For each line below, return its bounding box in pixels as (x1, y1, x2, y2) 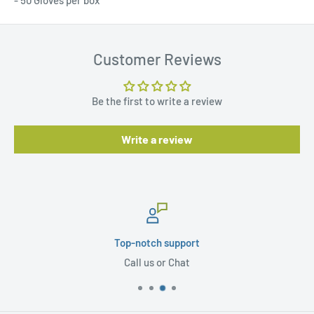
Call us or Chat (124, 256, 190, 269)
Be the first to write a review (92, 95, 222, 108)
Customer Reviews (93, 49, 221, 69)
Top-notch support (114, 236, 200, 250)
